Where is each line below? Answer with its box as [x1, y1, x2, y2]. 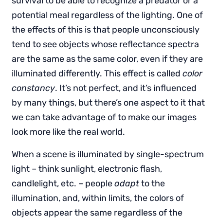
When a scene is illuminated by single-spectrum [12, 148, 204, 160]
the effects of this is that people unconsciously [12, 24, 200, 35]
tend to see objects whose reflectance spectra [12, 38, 199, 50]
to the [139, 178, 165, 189]
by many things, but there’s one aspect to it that [12, 97, 205, 108]
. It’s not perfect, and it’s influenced [55, 82, 197, 93]
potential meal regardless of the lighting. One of [12, 9, 203, 20]
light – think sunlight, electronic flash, [12, 163, 162, 174]
